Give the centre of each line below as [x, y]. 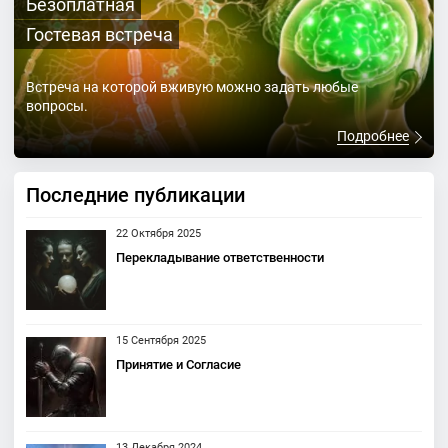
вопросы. [57, 106]
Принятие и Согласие [178, 365]
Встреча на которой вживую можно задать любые [192, 87]
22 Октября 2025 [158, 234]
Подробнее [373, 136]
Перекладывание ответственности [220, 258]
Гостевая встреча [99, 35]
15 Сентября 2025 [161, 341]
